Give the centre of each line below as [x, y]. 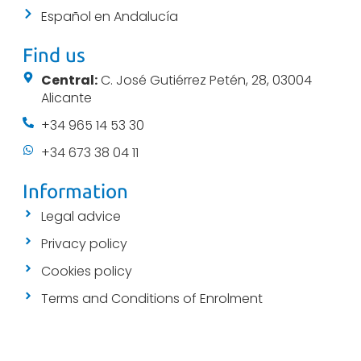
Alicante [66, 98]
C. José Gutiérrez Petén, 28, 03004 [204, 81]
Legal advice [81, 217]
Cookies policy [86, 272]
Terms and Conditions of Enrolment [151, 299]
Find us [54, 56]
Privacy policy [84, 244]
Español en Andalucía [109, 17]
